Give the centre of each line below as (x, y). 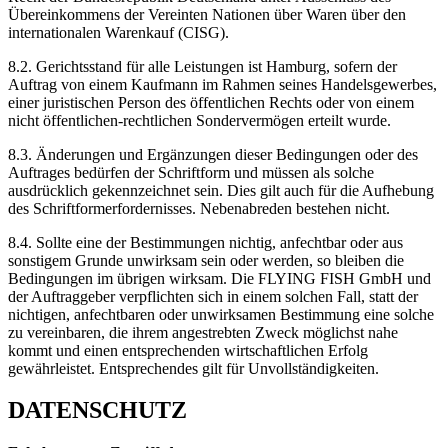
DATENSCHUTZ (97, 410)
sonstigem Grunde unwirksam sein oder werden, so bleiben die (206, 260)
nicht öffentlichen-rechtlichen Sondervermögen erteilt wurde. (199, 120)
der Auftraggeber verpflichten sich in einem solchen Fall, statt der (213, 296)
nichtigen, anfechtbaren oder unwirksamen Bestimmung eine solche (221, 314)
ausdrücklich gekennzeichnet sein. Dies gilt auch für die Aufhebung (221, 190)
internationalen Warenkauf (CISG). (118, 32)
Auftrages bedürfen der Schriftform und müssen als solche (191, 172)
